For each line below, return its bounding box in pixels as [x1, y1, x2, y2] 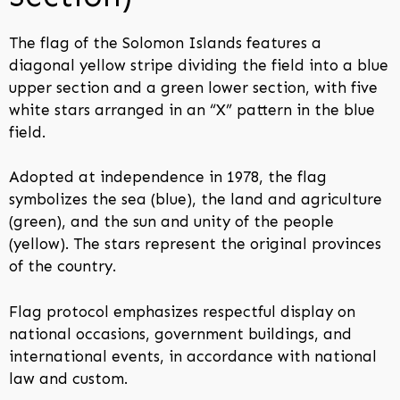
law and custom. [9, 369, 128, 387]
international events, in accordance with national [9, 346, 377, 365]
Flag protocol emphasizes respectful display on [9, 302, 355, 321]
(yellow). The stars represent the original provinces [9, 235, 381, 254]
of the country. [9, 257, 116, 276]
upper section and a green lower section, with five [9, 78, 378, 96]
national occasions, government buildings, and [9, 324, 352, 343]
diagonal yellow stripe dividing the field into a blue [9, 55, 388, 74]
